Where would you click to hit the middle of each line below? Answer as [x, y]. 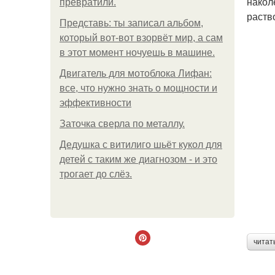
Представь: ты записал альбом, [131, 23]
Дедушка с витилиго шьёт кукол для [141, 145]
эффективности [95, 103]
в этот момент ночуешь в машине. [137, 52]
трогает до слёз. [96, 174]
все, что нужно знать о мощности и [138, 88]
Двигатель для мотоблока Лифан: [136, 73]
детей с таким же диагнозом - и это [138, 159]
